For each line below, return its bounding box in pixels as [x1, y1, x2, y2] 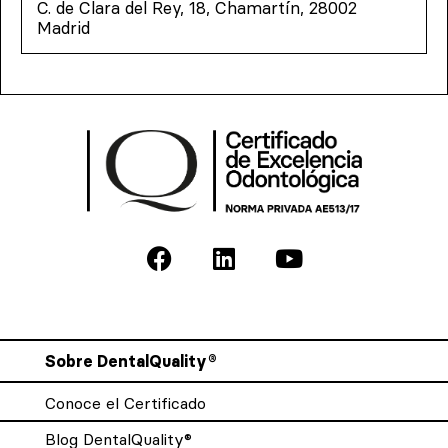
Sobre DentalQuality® [44, 350, 216, 371]
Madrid [37, 16, 90, 39]
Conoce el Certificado [44, 392, 206, 413]
